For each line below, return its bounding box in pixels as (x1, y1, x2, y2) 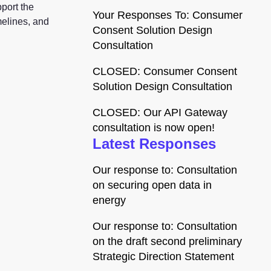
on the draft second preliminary (93, 235, 242, 247)
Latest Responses (93, 135, 216, 152)
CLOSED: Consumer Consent (93, 65, 237, 77)
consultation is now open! (93, 122, 215, 134)
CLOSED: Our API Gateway (93, 106, 227, 119)
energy (93, 194, 126, 206)
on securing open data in (93, 179, 212, 191)
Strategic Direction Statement (93, 250, 234, 263)
